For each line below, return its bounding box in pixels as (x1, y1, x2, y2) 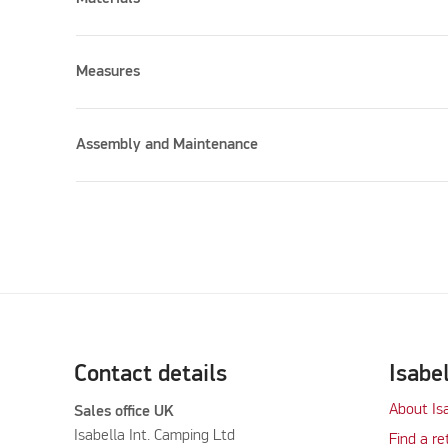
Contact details (73, 361, 227, 386)
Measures (76, 63, 141, 80)
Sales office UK (73, 403, 178, 420)
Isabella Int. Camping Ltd (73, 427, 235, 444)
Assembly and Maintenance (76, 136, 259, 153)
